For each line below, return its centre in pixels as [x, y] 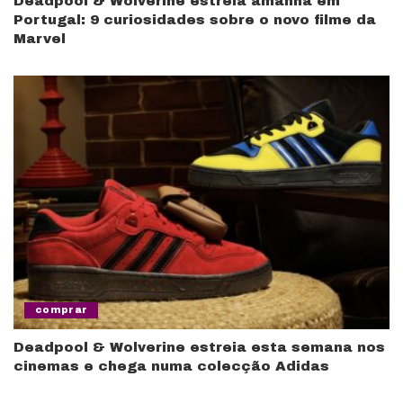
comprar [62, 310]
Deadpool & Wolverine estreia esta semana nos [199, 348]
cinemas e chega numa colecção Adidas [171, 367]
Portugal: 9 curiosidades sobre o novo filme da [195, 19]
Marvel [40, 38]
